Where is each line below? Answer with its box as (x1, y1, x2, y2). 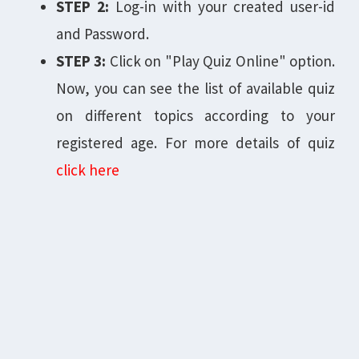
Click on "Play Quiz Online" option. (106, 51, 336, 71)
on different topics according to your (56, 106, 335, 125)
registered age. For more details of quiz (56, 133, 335, 152)
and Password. (56, 24, 149, 43)
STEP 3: (56, 51, 107, 71)
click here (56, 160, 119, 179)
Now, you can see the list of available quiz (56, 79, 335, 98)
